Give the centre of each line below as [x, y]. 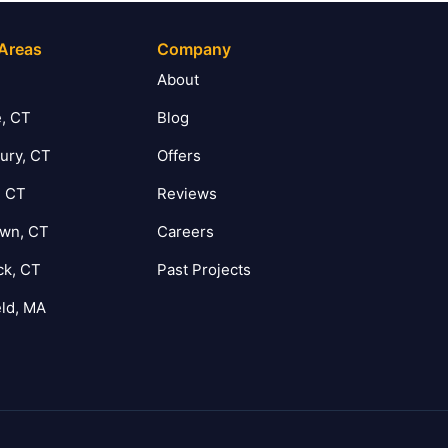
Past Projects [203, 269]
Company [193, 49]
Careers [185, 231]
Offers [178, 155]
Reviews [186, 193]
